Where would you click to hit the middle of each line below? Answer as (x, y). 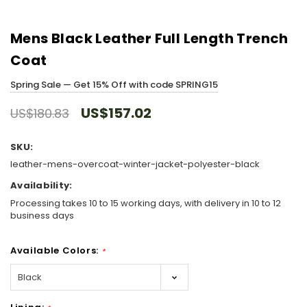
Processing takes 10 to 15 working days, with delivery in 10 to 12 (146, 203)
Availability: (41, 186)
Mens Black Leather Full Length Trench (149, 38)
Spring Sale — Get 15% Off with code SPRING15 (114, 84)
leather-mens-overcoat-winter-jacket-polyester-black (135, 164)
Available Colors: (56, 250)
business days (42, 215)
